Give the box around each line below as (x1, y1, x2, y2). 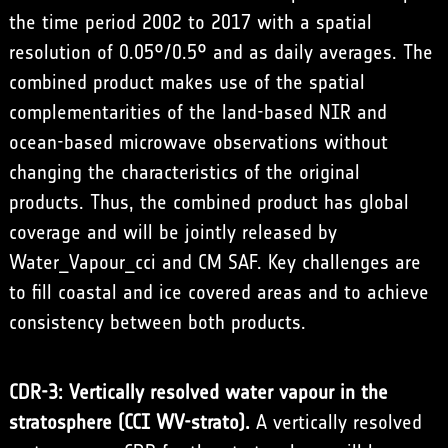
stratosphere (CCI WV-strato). (8, 410, 250, 434)
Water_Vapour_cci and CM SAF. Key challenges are (8, 250, 421, 274)
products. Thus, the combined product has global (8, 190, 409, 214)
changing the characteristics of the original (8, 160, 360, 184)
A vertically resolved (249, 410, 422, 434)
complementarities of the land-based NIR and (8, 100, 387, 124)
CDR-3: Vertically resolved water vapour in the (8, 380, 388, 404)
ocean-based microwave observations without (8, 130, 388, 154)
